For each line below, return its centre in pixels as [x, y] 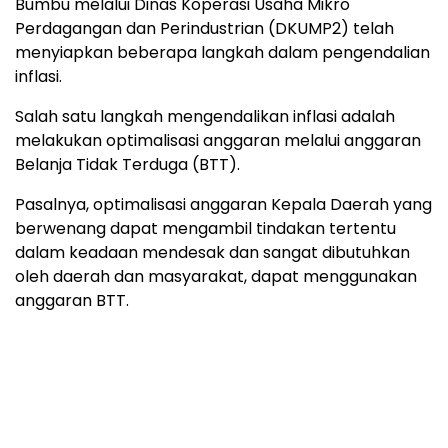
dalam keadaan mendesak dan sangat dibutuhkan [212, 253]
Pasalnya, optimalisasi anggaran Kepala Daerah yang [223, 205]
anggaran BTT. [72, 301]
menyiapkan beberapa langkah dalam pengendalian [222, 53]
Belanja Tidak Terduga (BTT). [127, 165]
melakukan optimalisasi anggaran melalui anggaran [218, 141]
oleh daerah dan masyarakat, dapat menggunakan [216, 277]
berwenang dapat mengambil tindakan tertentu [205, 229]
